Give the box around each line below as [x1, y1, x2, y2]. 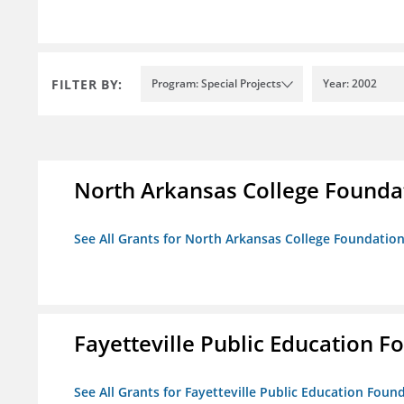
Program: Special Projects [151, 76, 281, 92]
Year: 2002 [323, 76, 377, 92]
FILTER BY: [51, 75, 123, 93]
